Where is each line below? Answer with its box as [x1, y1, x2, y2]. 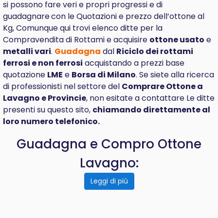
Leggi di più [90, 176, 128, 186]
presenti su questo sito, [3, 104, 92, 115]
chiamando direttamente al [92, 104, 210, 115]
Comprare [122, 81, 164, 92]
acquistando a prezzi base [83, 57, 184, 69]
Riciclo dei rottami [116, 46, 193, 57]
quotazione [3, 69, 47, 80]
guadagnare [3, 11, 50, 22]
